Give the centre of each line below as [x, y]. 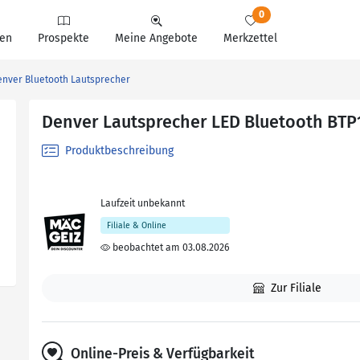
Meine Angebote [156, 38]
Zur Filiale [295, 288]
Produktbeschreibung [117, 151]
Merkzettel [250, 38]
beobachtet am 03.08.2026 [170, 247]
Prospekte [63, 38]
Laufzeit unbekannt [142, 203]
